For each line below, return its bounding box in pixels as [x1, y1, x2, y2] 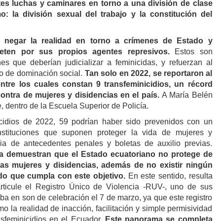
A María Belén [161, 90, 213, 99]
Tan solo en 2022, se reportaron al [84, 69, 213, 77]
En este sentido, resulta [125, 171, 213, 180]
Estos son [175, 47, 213, 56]
